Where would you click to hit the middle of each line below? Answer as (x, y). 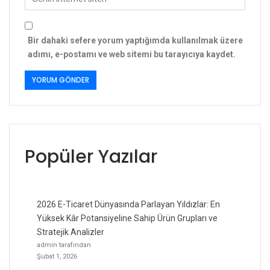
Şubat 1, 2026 (57, 256)
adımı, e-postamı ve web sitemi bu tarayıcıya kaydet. (132, 54)
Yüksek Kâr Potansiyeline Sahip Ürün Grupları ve (127, 218)
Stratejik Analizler (71, 232)
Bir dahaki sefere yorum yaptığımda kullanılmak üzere (135, 40)
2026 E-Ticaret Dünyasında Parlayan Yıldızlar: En (128, 204)
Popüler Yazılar (91, 156)
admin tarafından (64, 244)
